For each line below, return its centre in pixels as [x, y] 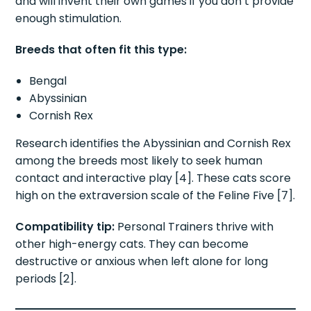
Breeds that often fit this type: [101, 49]
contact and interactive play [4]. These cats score [153, 178]
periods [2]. [46, 278]
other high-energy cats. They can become [132, 244]
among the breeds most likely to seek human [139, 160]
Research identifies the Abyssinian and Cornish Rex [153, 143]
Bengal [48, 81]
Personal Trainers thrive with [194, 226]
